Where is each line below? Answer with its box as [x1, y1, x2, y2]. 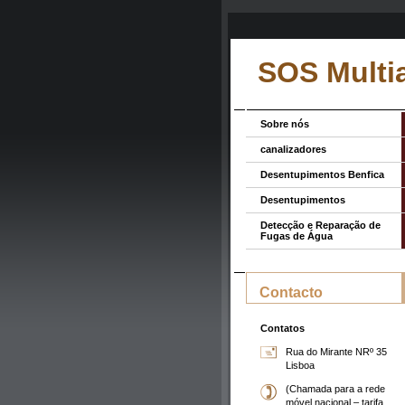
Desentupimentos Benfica [260, 169, 384, 180]
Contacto [259, 284, 323, 300]
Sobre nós [260, 118, 309, 129]
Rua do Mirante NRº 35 [286, 346, 387, 358]
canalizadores [260, 144, 326, 155]
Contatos [260, 323, 305, 334]
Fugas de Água [260, 231, 333, 241]
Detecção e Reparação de [260, 220, 381, 231]
